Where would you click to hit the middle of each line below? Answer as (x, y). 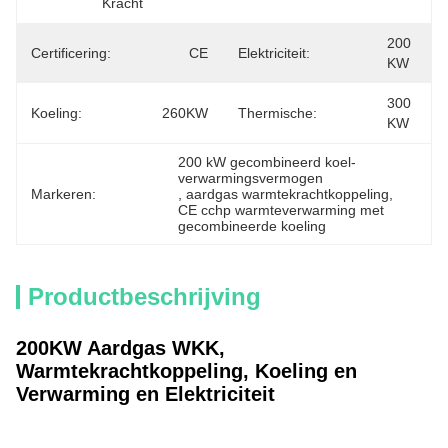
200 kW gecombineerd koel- (267, 162)
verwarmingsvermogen (251, 178)
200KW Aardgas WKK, (120, 348)
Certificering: (71, 53)
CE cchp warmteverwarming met (281, 210)
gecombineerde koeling (252, 226)
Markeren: (63, 194)
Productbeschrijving (144, 296)
